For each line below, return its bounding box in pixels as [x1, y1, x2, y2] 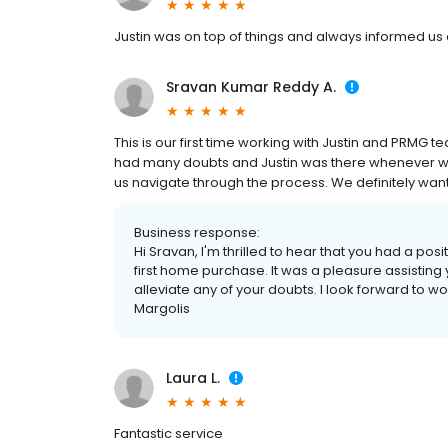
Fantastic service [114, 424, 223, 444]
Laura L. [166, 368, 220, 389]
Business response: [134, 223, 260, 243]
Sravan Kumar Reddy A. [166, 77, 336, 98]
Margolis [134, 299, 190, 319]
